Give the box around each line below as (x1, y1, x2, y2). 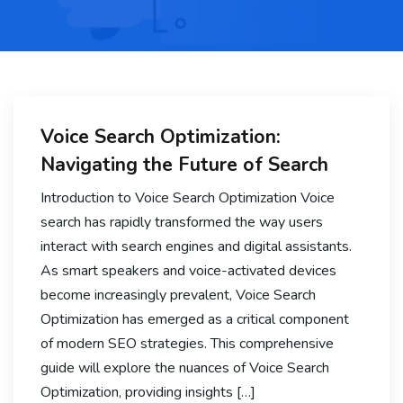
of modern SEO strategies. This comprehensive (40, 333, 334, 354)
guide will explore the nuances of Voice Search (40, 357, 329, 378)
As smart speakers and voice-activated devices (40, 260, 336, 281)
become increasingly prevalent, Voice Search (40, 284, 316, 305)
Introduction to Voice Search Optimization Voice (40, 187, 335, 208)
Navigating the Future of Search (40, 150, 328, 178)
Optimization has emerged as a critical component (40, 309, 349, 329)
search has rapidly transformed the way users (40, 211, 323, 232)
